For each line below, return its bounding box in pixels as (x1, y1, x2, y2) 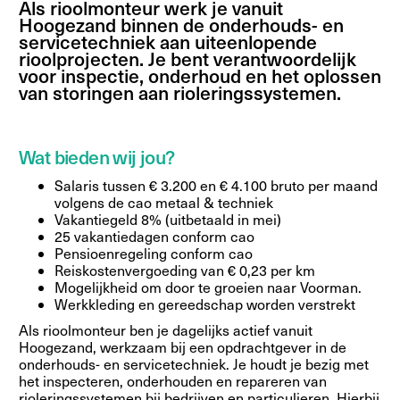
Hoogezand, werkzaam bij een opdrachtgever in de (19, 337, 346, 356)
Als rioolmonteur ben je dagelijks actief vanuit (19, 320, 312, 339)
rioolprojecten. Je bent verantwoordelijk (19, 45, 356, 71)
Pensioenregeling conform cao (54, 243, 253, 262)
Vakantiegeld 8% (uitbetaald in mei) (54, 209, 281, 229)
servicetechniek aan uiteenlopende (19, 28, 317, 54)
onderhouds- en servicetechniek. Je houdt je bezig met (19, 354, 369, 373)
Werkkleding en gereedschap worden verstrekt (54, 294, 355, 313)
